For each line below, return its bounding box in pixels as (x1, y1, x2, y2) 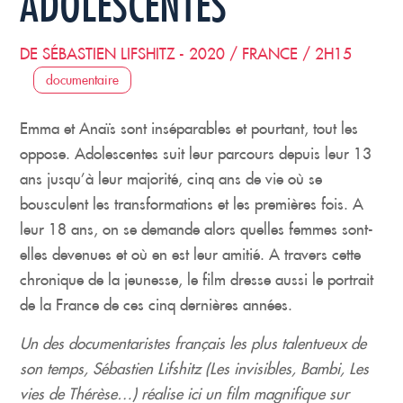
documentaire (46, 72, 120, 89)
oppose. (20, 144, 76, 165)
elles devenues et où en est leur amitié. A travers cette (20, 245, 362, 265)
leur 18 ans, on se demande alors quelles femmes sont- (20, 219, 374, 240)
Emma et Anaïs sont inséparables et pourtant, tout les (20, 119, 359, 139)
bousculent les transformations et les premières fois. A (20, 194, 364, 215)
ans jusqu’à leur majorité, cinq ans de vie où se (20, 169, 323, 190)
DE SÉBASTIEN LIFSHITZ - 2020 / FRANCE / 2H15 (20, 44, 353, 65)
